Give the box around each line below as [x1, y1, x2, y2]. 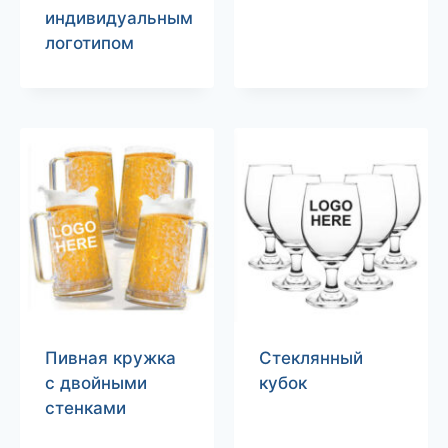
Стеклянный [258, 347, 363, 368]
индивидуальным [44, 7, 193, 28]
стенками [44, 397, 126, 418]
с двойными [44, 372, 147, 393]
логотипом [44, 32, 134, 53]
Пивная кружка [44, 347, 176, 368]
